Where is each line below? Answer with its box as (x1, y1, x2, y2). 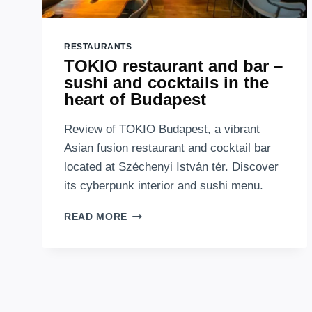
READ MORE (64, 212, 128, 223)
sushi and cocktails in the (64, 73, 269, 93)
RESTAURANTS (64, 42, 132, 52)
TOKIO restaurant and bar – (64, 56, 283, 76)
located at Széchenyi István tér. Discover (64, 160, 279, 174)
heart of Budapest (64, 90, 206, 109)
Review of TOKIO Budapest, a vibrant (64, 123, 260, 136)
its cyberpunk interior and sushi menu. (64, 179, 263, 193)
